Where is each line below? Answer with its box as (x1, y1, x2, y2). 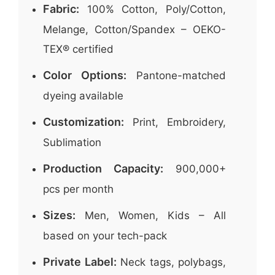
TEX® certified (43, 43, 114, 55)
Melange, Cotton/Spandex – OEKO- (43, 23, 226, 36)
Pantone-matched (126, 69, 226, 82)
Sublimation (43, 136, 101, 149)
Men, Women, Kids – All (76, 209, 226, 222)
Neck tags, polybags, (116, 256, 226, 268)
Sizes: (43, 209, 76, 222)
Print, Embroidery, (124, 116, 226, 128)
